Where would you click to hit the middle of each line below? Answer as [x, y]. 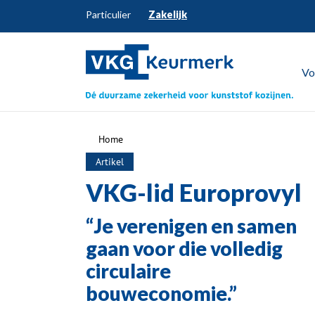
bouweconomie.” [161, 294]
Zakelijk [168, 14]
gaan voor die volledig [184, 249]
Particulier [108, 14]
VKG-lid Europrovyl [194, 193]
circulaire [128, 271]
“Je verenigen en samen [191, 226]
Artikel [110, 162]
